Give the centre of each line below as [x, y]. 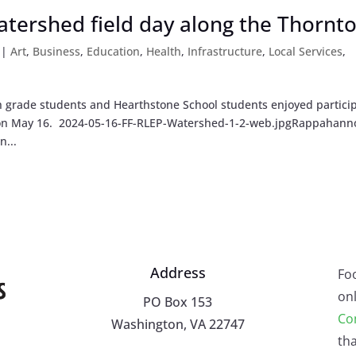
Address [178, 272]
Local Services [306, 51]
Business [57, 51]
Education [114, 51]
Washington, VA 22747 [178, 324]
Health [164, 51]
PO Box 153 [178, 302]
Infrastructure [225, 51]
